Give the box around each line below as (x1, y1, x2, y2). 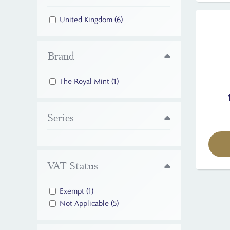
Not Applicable (60, 199, 111, 208)
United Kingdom (60, 15, 114, 25)
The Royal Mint (60, 76, 111, 86)
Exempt (60, 186, 86, 196)
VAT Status (47, 159, 98, 173)
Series (47, 111, 74, 125)
